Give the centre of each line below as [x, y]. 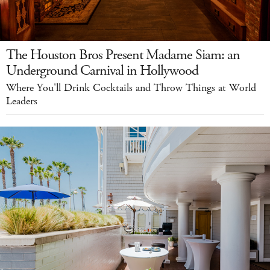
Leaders [22, 102]
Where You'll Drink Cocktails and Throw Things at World [131, 88]
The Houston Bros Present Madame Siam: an [123, 55]
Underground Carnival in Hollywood [102, 71]
